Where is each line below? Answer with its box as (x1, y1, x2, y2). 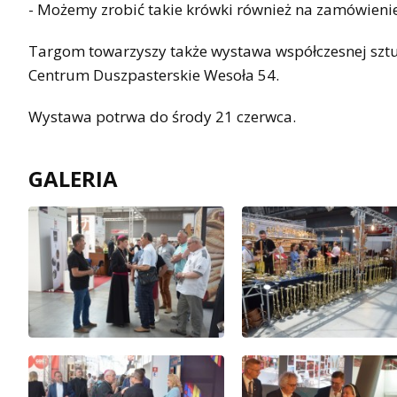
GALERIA (28, 164, 118, 194)
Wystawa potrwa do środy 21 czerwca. (28, 106, 296, 128)
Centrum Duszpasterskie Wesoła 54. (28, 65, 279, 86)
